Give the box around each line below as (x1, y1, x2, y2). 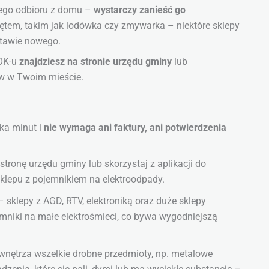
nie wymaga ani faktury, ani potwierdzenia (44, 122, 226, 134)
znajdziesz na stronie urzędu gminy (19, 56, 172, 68)
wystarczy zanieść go (94, 4, 186, 16)
